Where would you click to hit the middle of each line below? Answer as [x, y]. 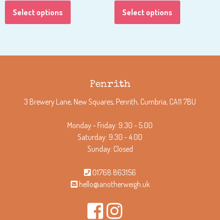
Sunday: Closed [110, 149]
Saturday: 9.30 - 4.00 [110, 137]
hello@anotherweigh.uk [113, 184]
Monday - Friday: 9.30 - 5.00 [110, 125]
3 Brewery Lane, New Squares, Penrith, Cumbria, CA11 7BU [110, 101]
